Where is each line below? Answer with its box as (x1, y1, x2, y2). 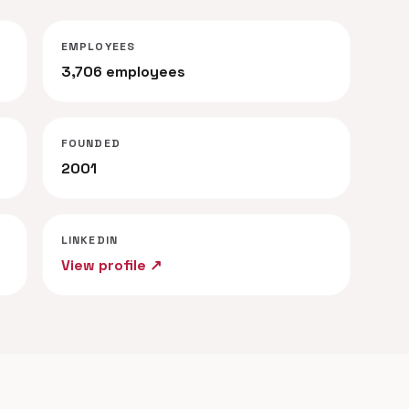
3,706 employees (60, 62, 185, 81)
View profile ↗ (60, 256, 162, 275)
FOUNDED (60, 136, 121, 151)
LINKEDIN (60, 233, 119, 247)
